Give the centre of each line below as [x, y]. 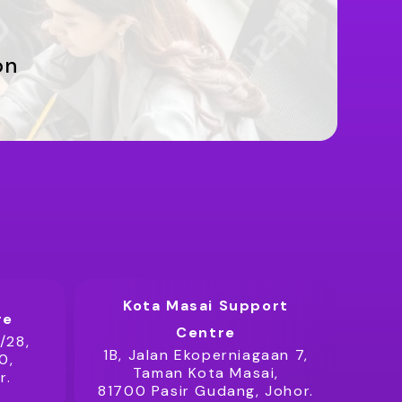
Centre [206, 332]
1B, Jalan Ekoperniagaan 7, [206, 355]
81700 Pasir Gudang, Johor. [206, 391]
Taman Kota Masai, [206, 373]
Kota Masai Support [206, 306]
